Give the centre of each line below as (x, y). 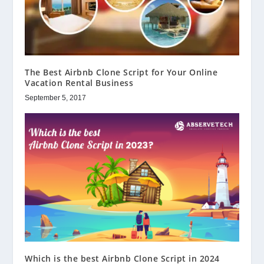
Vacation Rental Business (79, 83)
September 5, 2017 (56, 98)
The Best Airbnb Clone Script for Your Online (121, 72)
